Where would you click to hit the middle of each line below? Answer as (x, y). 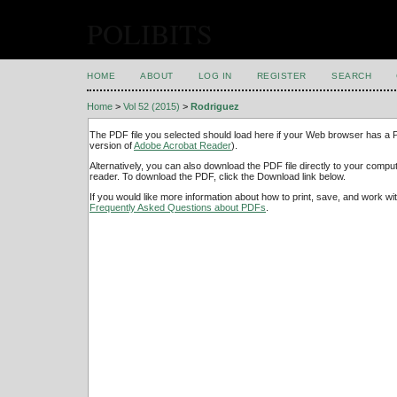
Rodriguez (215, 107)
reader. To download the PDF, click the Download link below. (218, 177)
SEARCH (352, 76)
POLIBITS (150, 33)
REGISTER (281, 76)
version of (112, 145)
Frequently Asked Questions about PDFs (178, 208)
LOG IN (215, 76)
